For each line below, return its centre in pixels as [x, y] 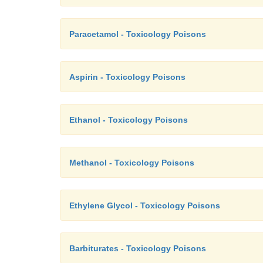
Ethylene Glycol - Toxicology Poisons [145, 205]
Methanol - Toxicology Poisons [132, 163]
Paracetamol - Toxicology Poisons [138, 34]
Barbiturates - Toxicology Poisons [138, 248]
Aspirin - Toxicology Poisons [127, 77]
